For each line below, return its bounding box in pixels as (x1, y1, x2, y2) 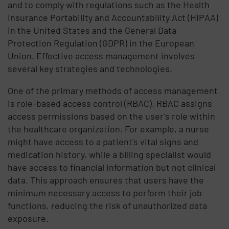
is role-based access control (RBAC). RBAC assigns (8, 97, 213, 109)
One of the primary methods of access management (8, 84, 218, 96)
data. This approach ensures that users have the (8, 174, 204, 186)
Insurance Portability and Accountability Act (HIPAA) (8, 11, 219, 23)
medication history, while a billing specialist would (8, 148, 212, 160)
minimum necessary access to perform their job (8, 187, 202, 198)
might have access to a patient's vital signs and (8, 135, 199, 147)
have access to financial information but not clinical (8, 161, 216, 173)
